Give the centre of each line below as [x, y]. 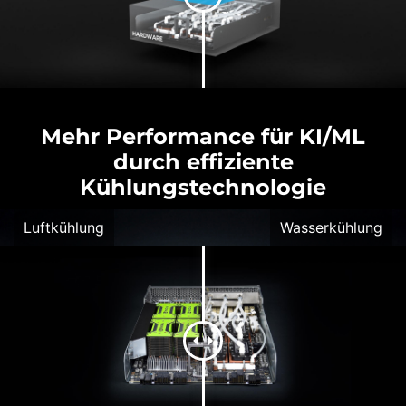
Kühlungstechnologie [203, 187]
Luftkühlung [64, 227]
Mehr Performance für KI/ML [203, 136]
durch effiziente [203, 161]
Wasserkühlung [331, 227]
